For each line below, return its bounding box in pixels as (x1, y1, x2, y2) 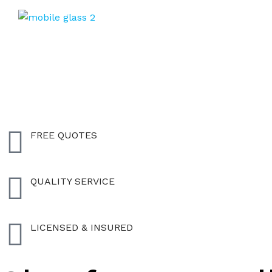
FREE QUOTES (30, 129, 97, 141)
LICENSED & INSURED (30, 222, 133, 233)
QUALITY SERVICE (30, 175, 115, 187)
